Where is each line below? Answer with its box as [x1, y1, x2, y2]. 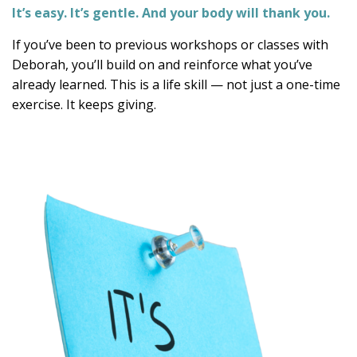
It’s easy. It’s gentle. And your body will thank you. [12, 4, 330, 22]
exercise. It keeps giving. [12, 96, 156, 114]
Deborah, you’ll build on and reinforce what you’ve [12, 56, 312, 74]
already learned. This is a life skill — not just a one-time [12, 76, 340, 94]
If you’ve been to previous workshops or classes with [12, 36, 328, 54]
